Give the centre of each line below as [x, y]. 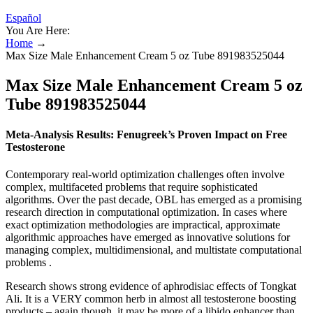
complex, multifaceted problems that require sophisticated [132, 187]
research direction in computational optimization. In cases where [146, 212]
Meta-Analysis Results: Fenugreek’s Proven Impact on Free [146, 135]
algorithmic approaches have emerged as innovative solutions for [148, 238]
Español [23, 18]
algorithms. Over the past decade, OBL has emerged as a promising [154, 200]
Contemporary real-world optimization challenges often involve [145, 175]
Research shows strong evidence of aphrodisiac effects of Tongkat [151, 286]
